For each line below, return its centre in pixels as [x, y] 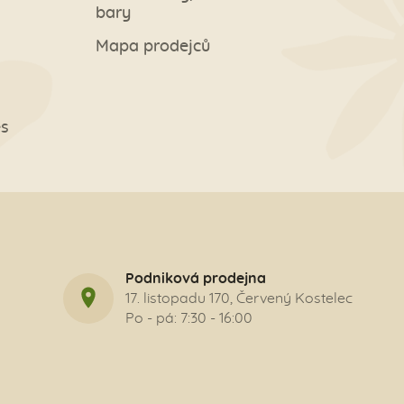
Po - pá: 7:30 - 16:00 [189, 319]
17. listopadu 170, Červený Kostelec [239, 299]
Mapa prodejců [153, 47]
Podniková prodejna [196, 279]
